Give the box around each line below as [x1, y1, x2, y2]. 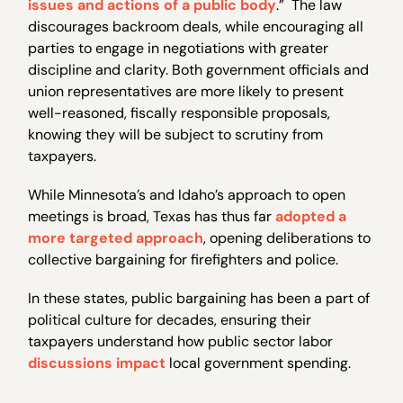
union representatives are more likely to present [28, 81, 345, 101]
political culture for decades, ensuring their [28, 310, 312, 330]
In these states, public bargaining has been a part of [28, 289, 371, 309]
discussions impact [28, 354, 166, 373]
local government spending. [166, 354, 352, 373]
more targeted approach [28, 228, 204, 247]
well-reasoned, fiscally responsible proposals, [28, 103, 331, 122]
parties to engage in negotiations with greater [28, 38, 329, 58]
